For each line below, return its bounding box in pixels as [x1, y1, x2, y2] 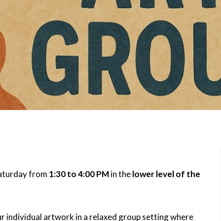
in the [109, 168, 132, 179]
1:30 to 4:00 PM [49, 168, 109, 179]
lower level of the [132, 168, 200, 179]
